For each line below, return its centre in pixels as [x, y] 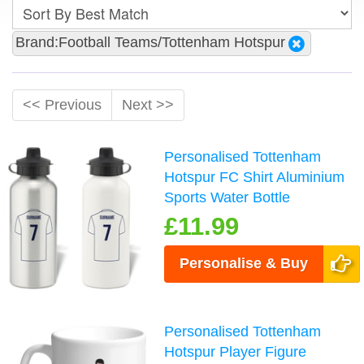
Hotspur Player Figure [236, 351]
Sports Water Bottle [227, 197]
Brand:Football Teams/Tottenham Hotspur [150, 42]
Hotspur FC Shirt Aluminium [255, 177]
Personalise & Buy [244, 263]
